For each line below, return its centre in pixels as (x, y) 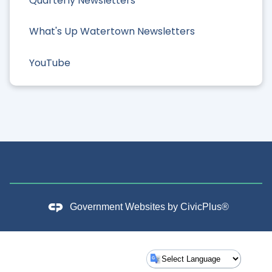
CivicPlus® (204, 207)
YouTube (50, 63)
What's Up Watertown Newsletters (112, 32)
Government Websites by (125, 207)
